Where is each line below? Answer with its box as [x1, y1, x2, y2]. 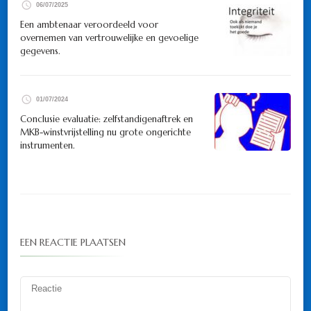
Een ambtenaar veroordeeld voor [20, 19, 158, 31]
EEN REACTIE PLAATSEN [20, 236, 126, 249]
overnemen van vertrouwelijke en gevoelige [20, 32, 199, 44]
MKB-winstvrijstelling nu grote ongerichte [20, 126, 191, 139]
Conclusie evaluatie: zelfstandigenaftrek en [20, 113, 193, 126]
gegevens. [20, 45, 60, 58]
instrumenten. [20, 140, 75, 152]
